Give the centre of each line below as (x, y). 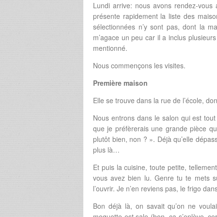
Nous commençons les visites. (139, 66)
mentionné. (110, 48)
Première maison (120, 83)
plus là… (106, 150)
